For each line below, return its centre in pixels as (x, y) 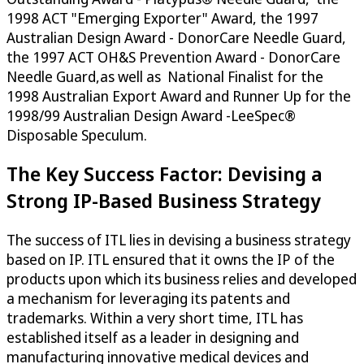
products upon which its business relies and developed (182, 279)
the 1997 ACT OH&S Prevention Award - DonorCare (173, 56)
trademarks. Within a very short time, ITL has (155, 318)
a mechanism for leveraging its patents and (148, 299)
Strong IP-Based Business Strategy (164, 201)
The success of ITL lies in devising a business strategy (179, 240)
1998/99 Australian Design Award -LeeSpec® (151, 115)
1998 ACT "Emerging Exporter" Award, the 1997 (162, 17)
